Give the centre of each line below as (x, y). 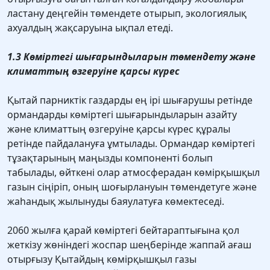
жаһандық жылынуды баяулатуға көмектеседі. (116, 202)
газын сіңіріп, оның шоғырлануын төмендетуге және (132, 187)
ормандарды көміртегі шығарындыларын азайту (122, 115)
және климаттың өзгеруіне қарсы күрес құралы (119, 129)
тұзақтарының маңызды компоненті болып (110, 158)
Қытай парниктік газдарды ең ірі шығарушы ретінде (130, 100)
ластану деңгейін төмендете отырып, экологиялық (127, 14)
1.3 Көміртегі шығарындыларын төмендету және (131, 57)
